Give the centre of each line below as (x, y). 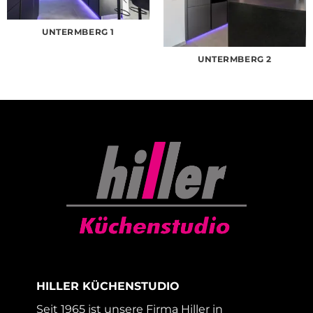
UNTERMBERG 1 (78, 32)
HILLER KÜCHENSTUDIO (108, 286)
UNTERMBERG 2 (235, 59)
